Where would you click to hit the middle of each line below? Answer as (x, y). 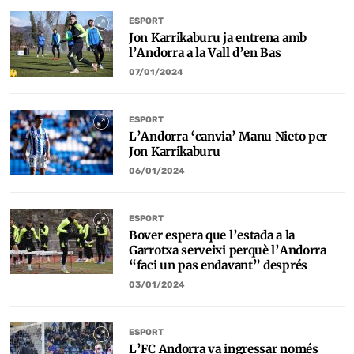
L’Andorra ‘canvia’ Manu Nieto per (228, 136)
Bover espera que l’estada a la (212, 235)
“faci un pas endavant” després (218, 265)
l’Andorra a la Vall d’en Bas (205, 53)
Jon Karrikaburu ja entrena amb (218, 38)
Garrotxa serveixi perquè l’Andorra (228, 250)
